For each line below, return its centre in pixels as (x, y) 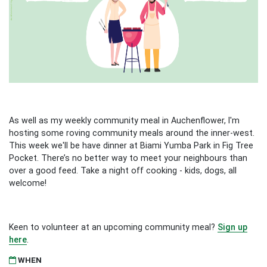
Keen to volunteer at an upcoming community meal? (113, 227)
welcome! (28, 183)
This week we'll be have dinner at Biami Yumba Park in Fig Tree (131, 145)
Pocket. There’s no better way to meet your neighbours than (128, 158)
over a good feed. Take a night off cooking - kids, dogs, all (123, 170)
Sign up (232, 227)
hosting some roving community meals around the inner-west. (132, 133)
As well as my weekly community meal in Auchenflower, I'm (124, 120)
